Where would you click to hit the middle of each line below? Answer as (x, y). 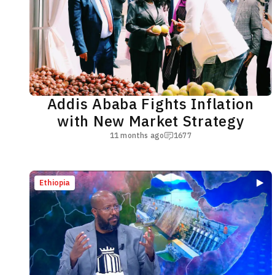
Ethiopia (55, 183)
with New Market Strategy (151, 121)
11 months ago (137, 135)
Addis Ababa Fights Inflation (150, 104)
